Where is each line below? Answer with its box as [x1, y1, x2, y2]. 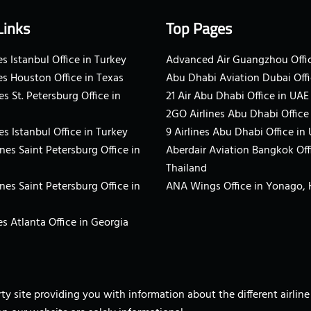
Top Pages [166, 17, 232, 41]
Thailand [166, 160, 207, 178]
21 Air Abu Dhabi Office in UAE [166, 87, 309, 106]
